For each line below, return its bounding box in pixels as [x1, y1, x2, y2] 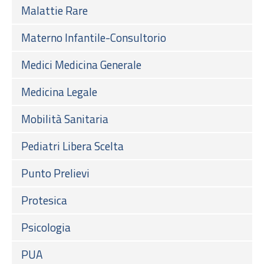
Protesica [21, 191, 67, 209]
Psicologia [21, 218, 71, 236]
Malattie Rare [21, 1, 88, 19]
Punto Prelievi [21, 164, 90, 181]
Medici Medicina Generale [21, 55, 141, 73]
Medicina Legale [21, 82, 97, 100]
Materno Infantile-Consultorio [21, 28, 166, 46]
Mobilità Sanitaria [21, 110, 108, 127]
